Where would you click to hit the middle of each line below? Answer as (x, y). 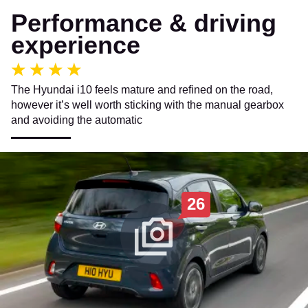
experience (76, 45)
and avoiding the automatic (77, 120)
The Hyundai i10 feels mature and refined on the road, (142, 89)
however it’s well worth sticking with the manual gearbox (147, 104)
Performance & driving (144, 23)
